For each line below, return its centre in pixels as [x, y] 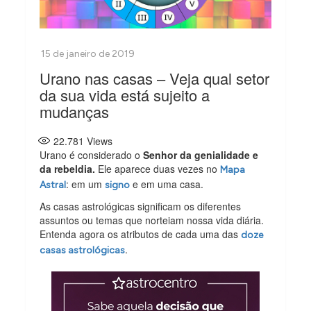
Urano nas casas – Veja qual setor [155, 78]
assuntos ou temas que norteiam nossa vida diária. [152, 220]
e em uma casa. [167, 184]
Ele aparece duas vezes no [158, 169]
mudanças [75, 112]
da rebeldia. [68, 169]
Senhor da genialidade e [201, 155]
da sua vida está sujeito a [125, 95]
